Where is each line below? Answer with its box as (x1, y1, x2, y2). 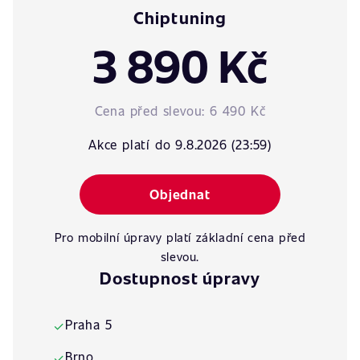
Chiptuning (133, 6, 227, 29)
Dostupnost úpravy (100, 266, 260, 289)
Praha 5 (64, 316, 112, 333)
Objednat (149, 186, 211, 202)
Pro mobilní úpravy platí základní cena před (54, 229, 306, 245)
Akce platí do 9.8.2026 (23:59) (88, 136, 272, 153)
